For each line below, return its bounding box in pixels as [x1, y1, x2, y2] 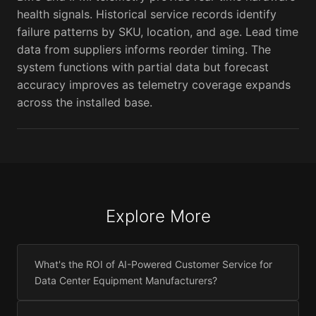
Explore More [105, 206, 211, 227]
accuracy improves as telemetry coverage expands [17, 78, 291, 92]
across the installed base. [17, 95, 152, 110]
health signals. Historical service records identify [17, 7, 276, 22]
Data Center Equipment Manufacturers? [35, 274, 217, 287]
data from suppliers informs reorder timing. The [17, 42, 271, 57]
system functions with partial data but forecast [17, 60, 269, 75]
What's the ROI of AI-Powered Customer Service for [35, 258, 272, 271]
